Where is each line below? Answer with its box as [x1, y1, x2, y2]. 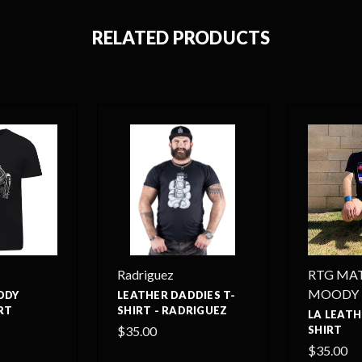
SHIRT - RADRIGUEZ [117, 303, 228, 317]
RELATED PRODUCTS [91, 26, 271, 48]
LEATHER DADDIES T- [117, 288, 236, 301]
